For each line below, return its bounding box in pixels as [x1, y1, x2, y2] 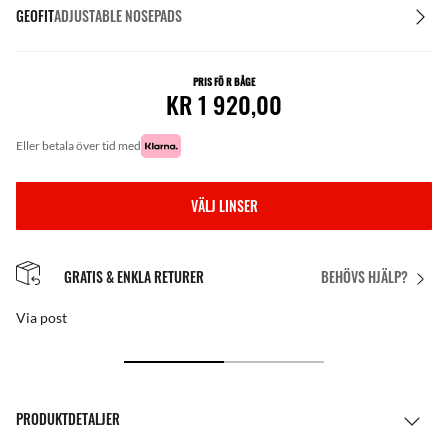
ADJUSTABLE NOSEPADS [54, 5, 182, 26]
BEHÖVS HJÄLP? [321, 266, 408, 288]
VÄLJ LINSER [190, 195, 258, 216]
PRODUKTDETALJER [16, 408, 120, 430]
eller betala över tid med [23, 138, 141, 153]
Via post [16, 309, 67, 327]
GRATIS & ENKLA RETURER [64, 265, 204, 287]
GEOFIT [16, 5, 54, 26]
